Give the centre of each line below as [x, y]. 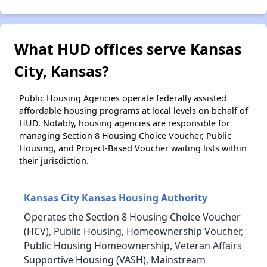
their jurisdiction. [54, 161]
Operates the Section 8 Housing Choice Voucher [132, 217]
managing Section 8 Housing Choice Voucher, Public [125, 136]
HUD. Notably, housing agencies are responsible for [125, 123]
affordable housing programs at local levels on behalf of [133, 111]
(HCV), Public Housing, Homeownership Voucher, [133, 232]
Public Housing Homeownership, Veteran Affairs [133, 246]
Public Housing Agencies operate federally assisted [123, 98]
